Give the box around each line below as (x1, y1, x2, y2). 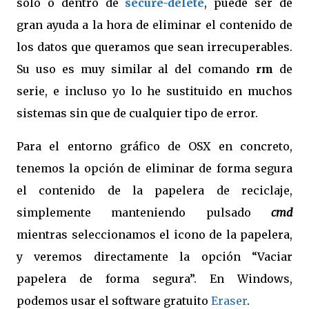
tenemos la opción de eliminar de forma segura (17, 161, 292, 175)
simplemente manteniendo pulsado (17, 206, 271, 219)
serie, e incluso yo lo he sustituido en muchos (17, 84, 292, 98)
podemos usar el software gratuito (17, 294, 211, 308)
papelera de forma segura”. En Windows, (17, 272, 292, 286)
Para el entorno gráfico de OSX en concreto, (17, 139, 292, 153)
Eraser (211, 294, 247, 308)
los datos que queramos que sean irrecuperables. (17, 40, 292, 54)
